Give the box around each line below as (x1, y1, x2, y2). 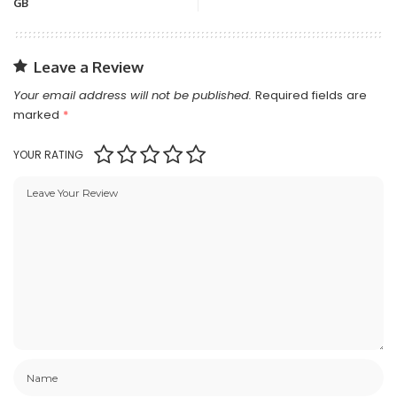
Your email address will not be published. (13, 87, 252, 105)
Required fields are (255, 87, 367, 105)
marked (13, 106, 63, 124)
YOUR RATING (13, 147, 83, 163)
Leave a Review (34, 58, 144, 77)
